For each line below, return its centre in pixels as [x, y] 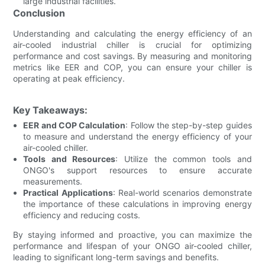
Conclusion [39, 13]
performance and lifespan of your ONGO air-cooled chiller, [132, 245]
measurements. [53, 181]
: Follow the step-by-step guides [189, 125]
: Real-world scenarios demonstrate [182, 192]
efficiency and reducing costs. [82, 215]
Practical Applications [68, 192]
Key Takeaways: [51, 110]
